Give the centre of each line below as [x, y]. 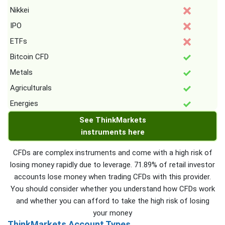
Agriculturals [31, 88]
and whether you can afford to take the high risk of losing [113, 201]
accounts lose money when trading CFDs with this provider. [113, 177]
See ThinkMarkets [113, 120]
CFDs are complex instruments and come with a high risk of [113, 153]
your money [113, 213]
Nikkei [20, 10]
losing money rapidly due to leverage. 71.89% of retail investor [113, 165]
